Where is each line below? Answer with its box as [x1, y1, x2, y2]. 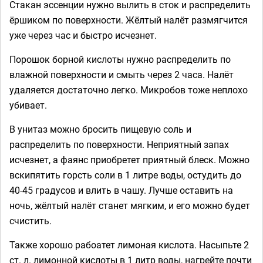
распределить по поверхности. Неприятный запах [9, 137, 229, 151]
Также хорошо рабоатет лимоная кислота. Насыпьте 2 [9, 238, 249, 251]
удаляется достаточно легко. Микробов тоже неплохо [9, 83, 248, 96]
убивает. [9, 98, 47, 112]
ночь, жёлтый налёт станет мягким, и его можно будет [9, 198, 250, 212]
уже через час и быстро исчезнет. [9, 28, 157, 42]
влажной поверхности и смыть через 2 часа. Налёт [9, 68, 234, 81]
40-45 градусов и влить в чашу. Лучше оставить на [9, 183, 233, 197]
